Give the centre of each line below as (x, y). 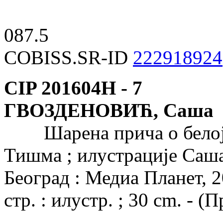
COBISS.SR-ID (68, 57)
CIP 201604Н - (66, 88)
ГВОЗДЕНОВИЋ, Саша (109, 110)
